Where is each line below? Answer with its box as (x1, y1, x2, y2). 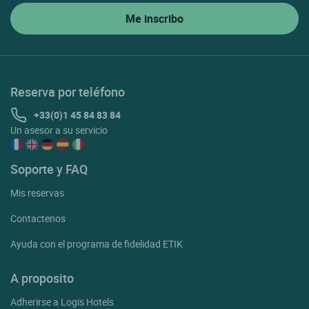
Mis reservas (10, 186, 64, 199)
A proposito (10, 269, 74, 286)
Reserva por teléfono (10, 83, 125, 100)
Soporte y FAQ (10, 160, 88, 177)
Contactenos (10, 211, 66, 225)
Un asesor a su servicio (10, 123, 108, 137)
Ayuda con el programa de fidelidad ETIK (10, 237, 183, 250)
